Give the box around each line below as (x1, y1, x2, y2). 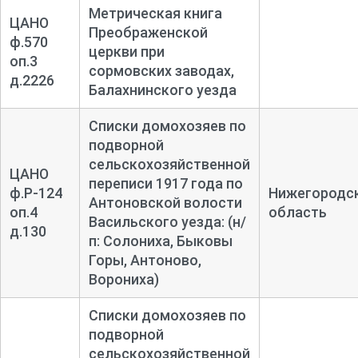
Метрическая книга (88, 4, 222, 22)
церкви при (88, 42, 165, 60)
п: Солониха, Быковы (88, 232, 233, 249)
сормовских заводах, (88, 62, 234, 79)
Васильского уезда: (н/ (88, 213, 246, 230)
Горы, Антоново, (88, 251, 201, 268)
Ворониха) (88, 270, 159, 288)
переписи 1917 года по (88, 174, 243, 192)
